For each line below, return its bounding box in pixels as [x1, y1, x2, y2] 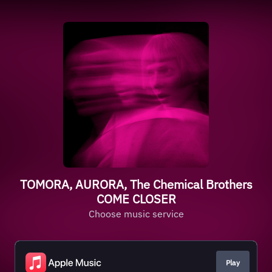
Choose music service [88, 208, 184, 220]
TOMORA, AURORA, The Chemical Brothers [19, 176, 253, 192]
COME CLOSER [96, 191, 176, 207]
